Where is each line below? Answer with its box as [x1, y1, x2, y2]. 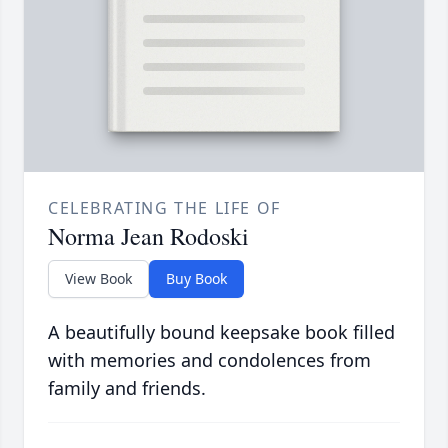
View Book [65, 269, 132, 289]
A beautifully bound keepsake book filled [48, 320, 395, 345]
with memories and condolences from [48, 348, 371, 373]
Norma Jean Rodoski [48, 220, 249, 253]
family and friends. [48, 376, 206, 401]
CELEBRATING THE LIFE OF [48, 197, 281, 220]
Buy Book [166, 269, 227, 289]
